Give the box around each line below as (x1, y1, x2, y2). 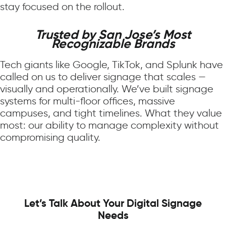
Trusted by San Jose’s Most (35, 27, 191, 43)
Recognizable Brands (51, 36, 175, 52)
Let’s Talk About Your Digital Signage (24, 197, 202, 210)
